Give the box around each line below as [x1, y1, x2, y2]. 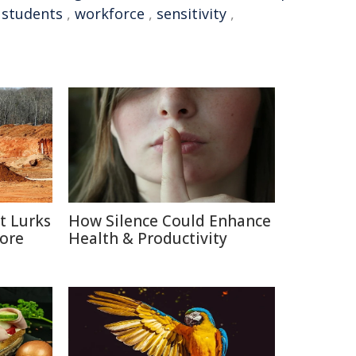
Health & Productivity [68, 228, 227, 249]
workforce [75, 4, 145, 23]
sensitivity [157, 4, 226, 23]
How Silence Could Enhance [68, 211, 271, 231]
